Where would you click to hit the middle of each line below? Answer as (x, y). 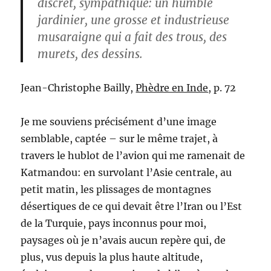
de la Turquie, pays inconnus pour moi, (114, 223)
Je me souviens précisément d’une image (119, 122)
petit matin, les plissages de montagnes (116, 189)
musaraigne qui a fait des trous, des (132, 37)
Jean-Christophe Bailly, (78, 88)
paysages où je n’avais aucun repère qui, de (123, 240)
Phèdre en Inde (172, 88)
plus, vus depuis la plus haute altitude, (112, 257)
